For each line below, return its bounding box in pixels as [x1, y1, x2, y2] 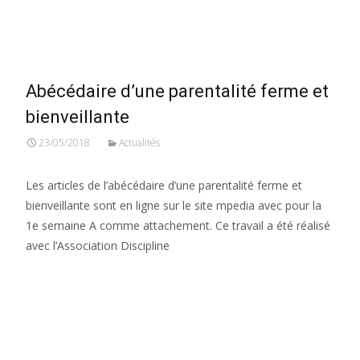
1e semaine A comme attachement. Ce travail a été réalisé [26, 218, 330, 233]
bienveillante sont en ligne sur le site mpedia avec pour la [26, 198, 321, 213]
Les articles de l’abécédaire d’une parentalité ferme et [26, 178, 302, 193]
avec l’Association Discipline [26, 238, 170, 253]
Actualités [119, 136, 160, 149]
